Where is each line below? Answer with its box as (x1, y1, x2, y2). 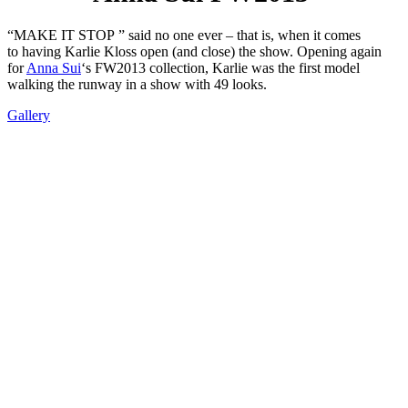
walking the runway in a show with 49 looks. (7, 76, 267, 93)
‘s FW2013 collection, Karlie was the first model (81, 60, 360, 76)
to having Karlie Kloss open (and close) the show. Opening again (7, 44, 382, 60)
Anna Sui (26, 60, 81, 76)
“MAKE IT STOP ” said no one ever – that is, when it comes (7, 27, 361, 44)
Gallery (7, 107, 50, 124)
